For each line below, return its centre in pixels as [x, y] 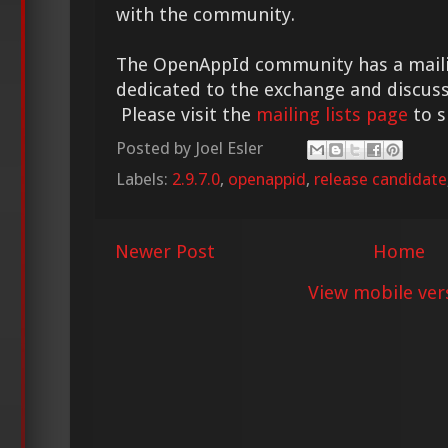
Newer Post [165, 252]
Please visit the [186, 114]
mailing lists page [332, 114]
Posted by [155, 148]
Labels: [144, 179]
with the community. [205, 14]
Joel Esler [229, 148]
